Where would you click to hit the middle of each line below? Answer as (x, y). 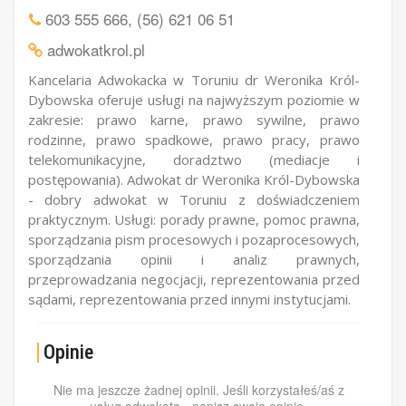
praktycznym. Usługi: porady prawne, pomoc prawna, (194, 219)
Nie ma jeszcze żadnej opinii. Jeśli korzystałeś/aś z (198, 390)
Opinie (68, 352)
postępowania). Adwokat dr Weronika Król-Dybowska (194, 179)
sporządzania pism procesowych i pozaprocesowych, (194, 239)
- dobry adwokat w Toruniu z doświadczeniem (194, 199)
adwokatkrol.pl (94, 49)
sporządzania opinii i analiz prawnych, (194, 259)
